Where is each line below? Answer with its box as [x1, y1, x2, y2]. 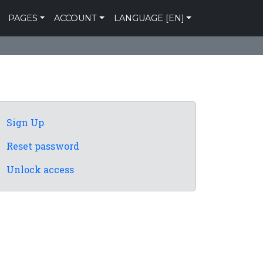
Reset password [6, 140, 79, 152]
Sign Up [6, 116, 44, 129]
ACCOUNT [54, 12, 97, 23]
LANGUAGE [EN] [113, 12, 184, 23]
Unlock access [6, 163, 74, 176]
